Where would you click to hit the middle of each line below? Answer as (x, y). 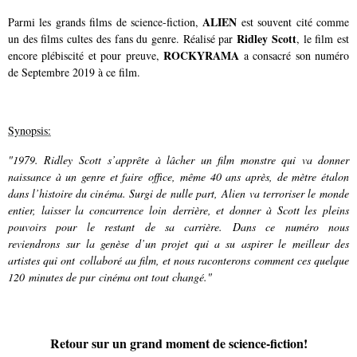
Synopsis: (29, 130)
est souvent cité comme (293, 22)
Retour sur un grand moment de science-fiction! (178, 343)
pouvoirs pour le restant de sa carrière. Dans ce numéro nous (178, 227)
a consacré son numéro (294, 55)
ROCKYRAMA (202, 55)
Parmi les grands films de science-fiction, (106, 22)
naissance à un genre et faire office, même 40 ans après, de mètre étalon (178, 177)
